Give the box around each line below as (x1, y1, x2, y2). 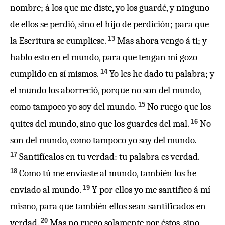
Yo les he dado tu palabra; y (109, 68, 214, 79)
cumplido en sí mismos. (10, 68, 98, 79)
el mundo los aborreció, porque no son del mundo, (10, 85, 201, 96)
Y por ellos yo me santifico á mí (92, 184, 210, 195)
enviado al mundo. (10, 184, 81, 195)
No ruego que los (147, 101, 211, 113)
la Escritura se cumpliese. (10, 35, 106, 46)
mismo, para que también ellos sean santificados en (10, 201, 206, 212)
